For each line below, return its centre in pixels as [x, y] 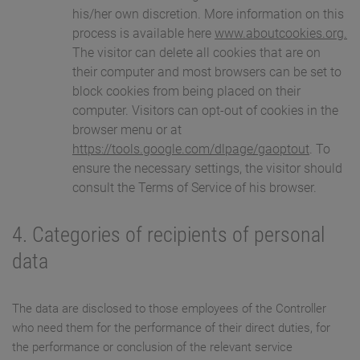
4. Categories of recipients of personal [168, 235]
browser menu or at [127, 130]
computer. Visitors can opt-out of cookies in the [205, 111]
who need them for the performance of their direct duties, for [171, 328]
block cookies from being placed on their [186, 92]
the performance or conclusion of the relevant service [152, 348]
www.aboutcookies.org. [281, 34]
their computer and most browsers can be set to [207, 72]
